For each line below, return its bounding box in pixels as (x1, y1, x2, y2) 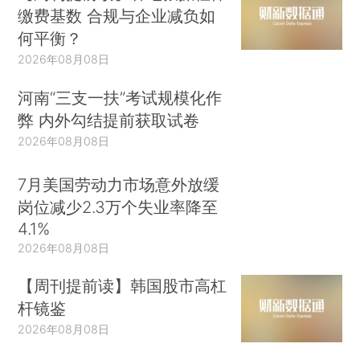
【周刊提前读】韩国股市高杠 (18, 276, 227, 297)
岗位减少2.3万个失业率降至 (18, 196, 219, 217)
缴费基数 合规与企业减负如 (18, 6, 216, 27)
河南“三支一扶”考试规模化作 (18, 88, 223, 108)
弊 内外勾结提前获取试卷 (18, 110, 200, 131)
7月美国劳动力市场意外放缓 (18, 174, 220, 194)
